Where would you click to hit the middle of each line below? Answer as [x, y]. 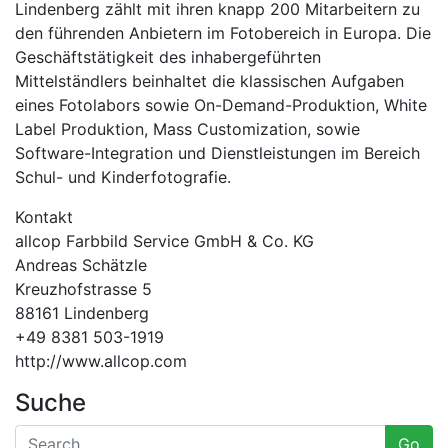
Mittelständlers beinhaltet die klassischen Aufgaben [209, 80]
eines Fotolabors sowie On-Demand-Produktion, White [221, 104]
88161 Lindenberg [82, 312]
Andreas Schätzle [81, 264]
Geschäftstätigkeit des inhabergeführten [168, 56]
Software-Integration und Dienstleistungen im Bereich [217, 152]
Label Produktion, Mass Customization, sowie [187, 128]
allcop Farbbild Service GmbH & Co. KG [164, 240]
